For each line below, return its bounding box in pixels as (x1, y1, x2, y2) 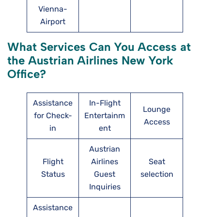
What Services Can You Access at (7, 40, 191, 54)
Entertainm (84, 111, 125, 121)
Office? (7, 67, 46, 81)
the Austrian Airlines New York (7, 53, 173, 68)
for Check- (33, 111, 72, 121)
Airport (40, 17, 65, 27)
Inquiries (89, 182, 121, 192)
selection (140, 170, 173, 179)
